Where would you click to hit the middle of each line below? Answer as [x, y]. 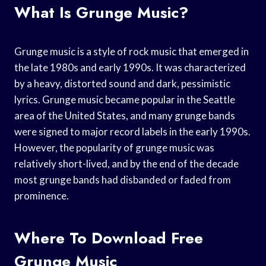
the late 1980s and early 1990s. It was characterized [130, 67]
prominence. [42, 195]
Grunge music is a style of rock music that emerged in [132, 51]
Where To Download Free [109, 238]
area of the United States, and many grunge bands [125, 115]
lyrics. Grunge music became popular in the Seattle [125, 99]
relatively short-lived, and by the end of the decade [126, 163]
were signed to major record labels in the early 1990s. [132, 131]
